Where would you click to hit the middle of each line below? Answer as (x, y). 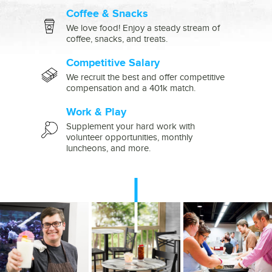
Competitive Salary (113, 63)
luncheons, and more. (108, 148)
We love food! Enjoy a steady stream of (143, 28)
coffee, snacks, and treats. (117, 39)
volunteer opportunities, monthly (129, 137)
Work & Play (96, 112)
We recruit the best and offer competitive (145, 77)
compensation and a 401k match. (131, 88)
